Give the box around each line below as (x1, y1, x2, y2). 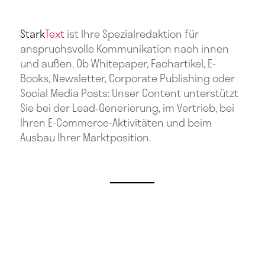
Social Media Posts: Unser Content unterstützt (20, 84, 238, 101)
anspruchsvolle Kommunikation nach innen (20, 40, 229, 57)
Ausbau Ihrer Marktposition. (20, 128, 151, 146)
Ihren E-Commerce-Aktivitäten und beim (20, 114, 212, 131)
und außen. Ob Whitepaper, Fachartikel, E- (20, 54, 216, 72)
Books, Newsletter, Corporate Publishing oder (20, 69, 235, 86)
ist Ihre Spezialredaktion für (64, 25, 199, 42)
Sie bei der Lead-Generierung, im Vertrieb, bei (20, 99, 234, 116)
